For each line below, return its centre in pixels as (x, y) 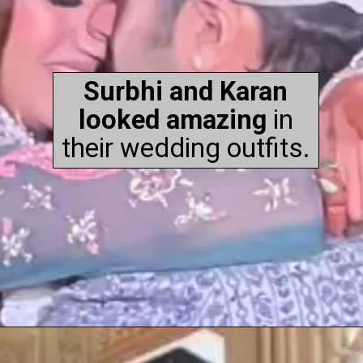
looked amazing (172, 120)
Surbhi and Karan (186, 91)
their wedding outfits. (186, 148)
